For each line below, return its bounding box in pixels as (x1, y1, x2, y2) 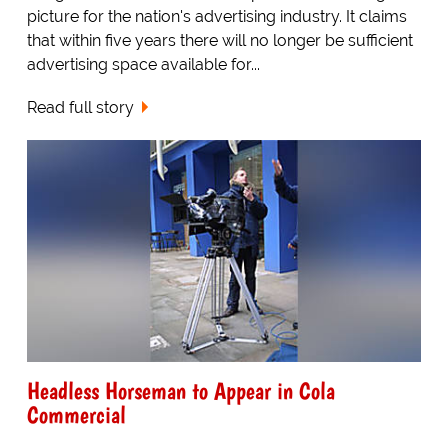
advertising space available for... (26, 55, 260, 75)
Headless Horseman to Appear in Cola (26, 375, 335, 405)
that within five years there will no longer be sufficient (26, 31, 413, 51)
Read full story (26, 98, 134, 117)
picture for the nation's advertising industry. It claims (26, 7, 407, 27)
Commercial (26, 399, 126, 429)
